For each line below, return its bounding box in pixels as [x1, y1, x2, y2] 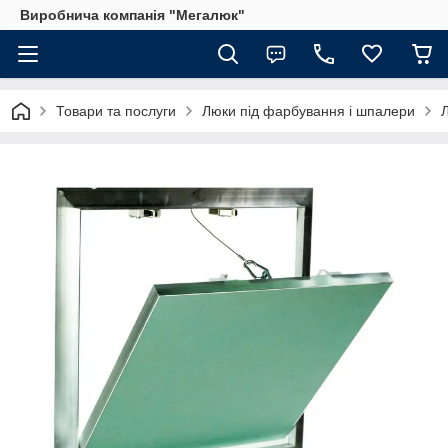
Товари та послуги [56, 103, 176, 119]
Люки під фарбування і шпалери [202, 103, 415, 119]
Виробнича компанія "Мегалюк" [20, 7, 245, 23]
